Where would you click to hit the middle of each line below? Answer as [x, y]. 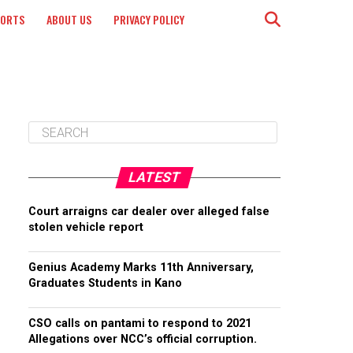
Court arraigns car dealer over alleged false [149, 212]
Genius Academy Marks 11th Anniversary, [141, 268]
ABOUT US [69, 19]
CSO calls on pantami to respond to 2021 [140, 323]
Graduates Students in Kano [105, 283]
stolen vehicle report [86, 227]
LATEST [154, 177]
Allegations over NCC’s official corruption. [143, 339]
